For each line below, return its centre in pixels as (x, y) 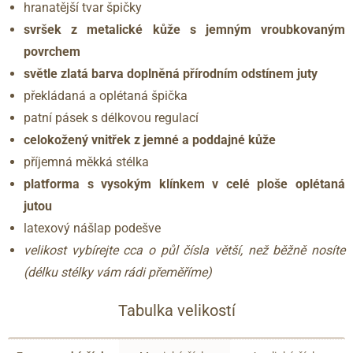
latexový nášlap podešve (92, 228)
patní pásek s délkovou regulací (111, 117)
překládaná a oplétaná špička (106, 95)
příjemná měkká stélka (86, 162)
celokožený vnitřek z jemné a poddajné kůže (150, 139)
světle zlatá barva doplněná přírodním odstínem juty (171, 73)
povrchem (52, 51)
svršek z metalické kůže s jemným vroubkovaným (184, 29)
